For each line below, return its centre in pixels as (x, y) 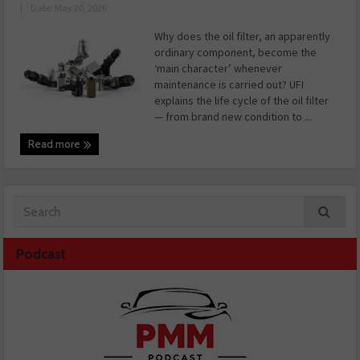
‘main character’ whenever (219, 69)
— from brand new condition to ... (233, 117)
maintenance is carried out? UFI (229, 85)
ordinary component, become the (236, 53)
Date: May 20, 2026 (69, 8)
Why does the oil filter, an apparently (243, 37)
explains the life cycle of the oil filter (242, 101)
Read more (56, 144)
